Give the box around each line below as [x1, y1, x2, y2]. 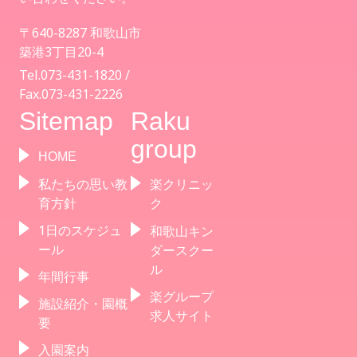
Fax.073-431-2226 [19, 85, 123, 104]
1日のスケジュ [38, 222, 122, 240]
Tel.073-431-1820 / [19, 66, 130, 84]
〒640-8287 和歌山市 [19, 24, 141, 42]
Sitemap [19, 107, 113, 136]
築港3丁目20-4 [19, 43, 104, 61]
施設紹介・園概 [38, 295, 127, 313]
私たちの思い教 [38, 175, 127, 194]
